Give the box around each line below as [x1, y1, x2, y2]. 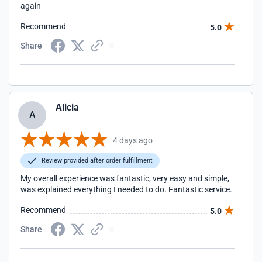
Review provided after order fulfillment [40, 157, 153, 164]
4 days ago [113, 135, 153, 145]
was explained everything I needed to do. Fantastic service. [20, 185, 232, 194]
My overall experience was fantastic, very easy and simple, [20, 174, 229, 183]
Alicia [56, 102, 79, 113]
